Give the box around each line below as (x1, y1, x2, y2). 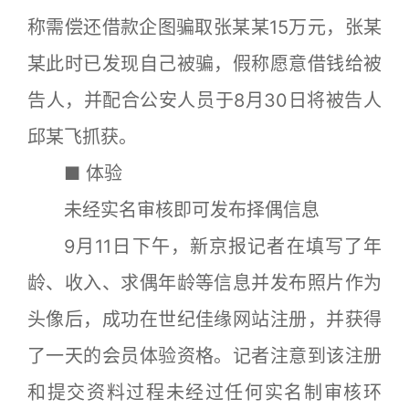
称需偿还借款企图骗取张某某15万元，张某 (27, 16, 382, 39)
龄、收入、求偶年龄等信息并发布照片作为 (27, 272, 382, 295)
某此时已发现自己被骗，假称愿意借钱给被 (27, 53, 382, 76)
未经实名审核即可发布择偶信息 (27, 199, 320, 222)
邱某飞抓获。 (27, 126, 137, 149)
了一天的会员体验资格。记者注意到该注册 (27, 345, 382, 368)
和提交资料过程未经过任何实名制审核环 (27, 382, 382, 404)
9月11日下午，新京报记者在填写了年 (27, 236, 382, 258)
